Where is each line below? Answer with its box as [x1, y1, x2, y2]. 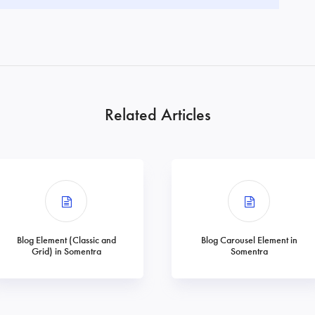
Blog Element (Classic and [16, 233, 116, 246]
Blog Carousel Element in [200, 233, 297, 246]
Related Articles [104, 103, 211, 124]
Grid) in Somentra [31, 245, 101, 257]
